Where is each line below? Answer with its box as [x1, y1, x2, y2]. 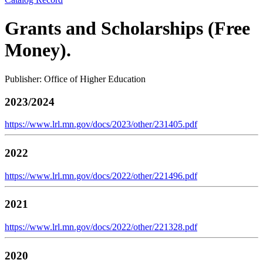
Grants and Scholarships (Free [5, 18, 250, 39]
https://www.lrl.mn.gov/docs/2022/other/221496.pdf [5, 170, 197, 181]
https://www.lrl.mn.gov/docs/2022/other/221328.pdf [5, 222, 197, 232]
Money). [5, 39, 71, 61]
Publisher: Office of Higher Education [5, 73, 146, 84]
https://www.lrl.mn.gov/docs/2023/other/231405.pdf [5, 119, 197, 130]
